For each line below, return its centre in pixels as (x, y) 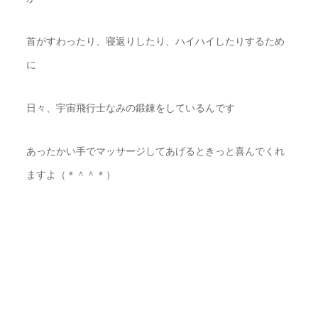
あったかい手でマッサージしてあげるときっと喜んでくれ (156, 151)
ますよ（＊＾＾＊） (71, 175)
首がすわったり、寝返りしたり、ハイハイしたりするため (156, 41)
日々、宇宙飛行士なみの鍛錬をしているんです (131, 108)
